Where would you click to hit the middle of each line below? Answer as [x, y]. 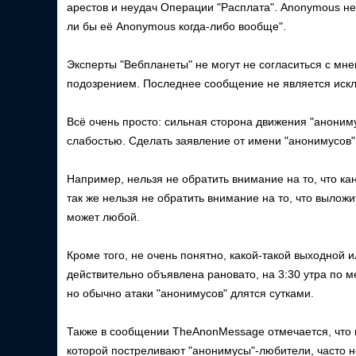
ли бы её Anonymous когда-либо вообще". [176, 26]
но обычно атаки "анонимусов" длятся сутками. [190, 293]
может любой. [103, 217]
